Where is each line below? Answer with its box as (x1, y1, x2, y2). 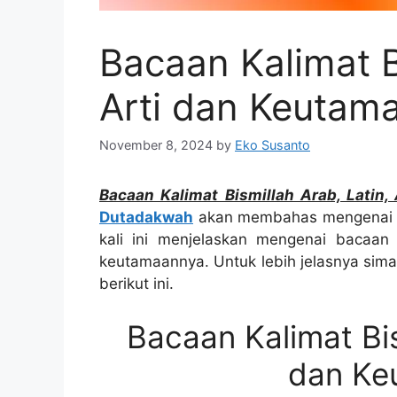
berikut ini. (99, 275, 174, 293)
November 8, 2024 (99, 137, 213, 153)
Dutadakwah (99, 208, 193, 227)
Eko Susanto (235, 137, 310, 153)
